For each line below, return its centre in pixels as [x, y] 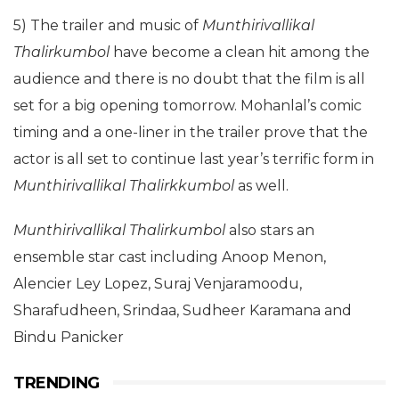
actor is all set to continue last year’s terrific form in [194, 159]
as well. [263, 185]
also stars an [270, 230]
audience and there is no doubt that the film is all [189, 78]
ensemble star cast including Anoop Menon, [170, 256]
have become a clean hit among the [240, 52]
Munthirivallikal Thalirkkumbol [126, 185]
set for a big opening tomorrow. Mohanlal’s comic [187, 105]
